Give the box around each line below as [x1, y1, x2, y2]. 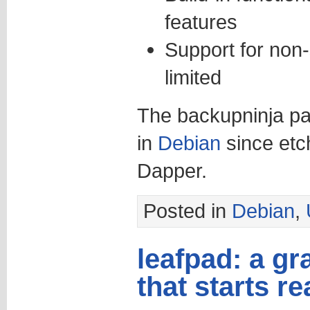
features [164, 10, 237, 33]
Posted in [143, 199, 232, 222]
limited [164, 65, 221, 89]
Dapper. [136, 158, 207, 182]
